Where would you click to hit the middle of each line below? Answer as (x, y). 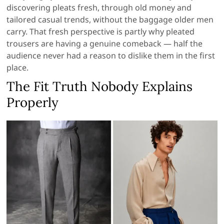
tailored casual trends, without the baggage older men (110, 19)
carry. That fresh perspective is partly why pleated (101, 31)
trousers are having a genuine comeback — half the (105, 43)
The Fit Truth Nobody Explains (100, 86)
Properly (33, 102)
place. (18, 67)
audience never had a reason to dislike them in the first (111, 55)
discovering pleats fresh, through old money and (99, 7)
